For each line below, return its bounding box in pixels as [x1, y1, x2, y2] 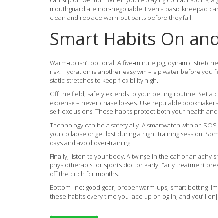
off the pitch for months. [50, 169, 119, 178]
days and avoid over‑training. [50, 138, 132, 147]
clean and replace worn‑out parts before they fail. [50, 13, 193, 22]
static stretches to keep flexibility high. [50, 76, 158, 85]
